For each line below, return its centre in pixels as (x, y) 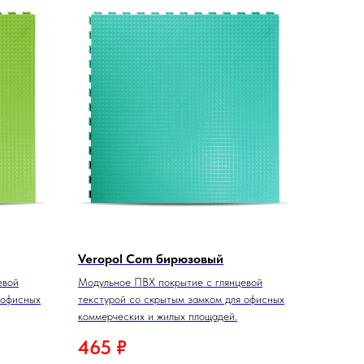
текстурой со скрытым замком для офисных (181, 299)
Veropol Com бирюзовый (151, 258)
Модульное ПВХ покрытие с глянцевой (170, 282)
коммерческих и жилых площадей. (158, 316)
